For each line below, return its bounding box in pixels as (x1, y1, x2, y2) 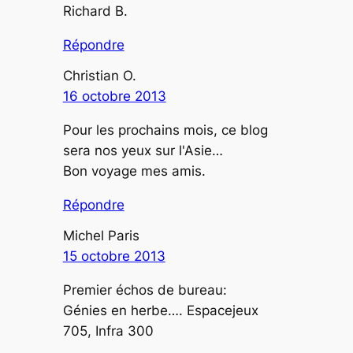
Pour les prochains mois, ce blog (62, 122, 268, 139)
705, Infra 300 (62, 323, 154, 340)
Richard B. (62, 3, 128, 20)
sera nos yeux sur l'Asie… (62, 143, 223, 159)
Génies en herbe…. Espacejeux (62, 303, 258, 319)
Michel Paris (62, 228, 139, 244)
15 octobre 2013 (62, 248, 165, 265)
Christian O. (62, 68, 136, 84)
